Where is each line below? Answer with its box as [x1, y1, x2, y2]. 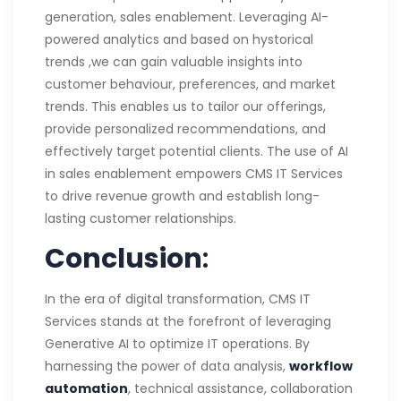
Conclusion [45, 239, 202, 277]
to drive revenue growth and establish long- [45, 186, 320, 205]
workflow [289, 356, 353, 375]
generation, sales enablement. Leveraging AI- [45, 7, 328, 26]
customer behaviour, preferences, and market [45, 74, 336, 93]
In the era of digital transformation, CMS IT [45, 289, 311, 308]
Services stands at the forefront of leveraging [45, 311, 331, 330]
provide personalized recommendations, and [45, 119, 326, 138]
